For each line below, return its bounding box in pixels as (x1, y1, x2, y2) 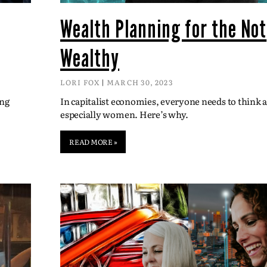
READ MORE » (69, 136, 117, 147)
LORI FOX (60, 76, 102, 88)
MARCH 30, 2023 (105, 76, 173, 88)
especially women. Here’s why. (60, 107, 189, 121)
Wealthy (60, 44, 120, 73)
